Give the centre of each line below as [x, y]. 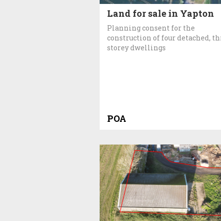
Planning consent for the [151, 28]
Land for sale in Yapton [161, 13]
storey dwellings [136, 47]
